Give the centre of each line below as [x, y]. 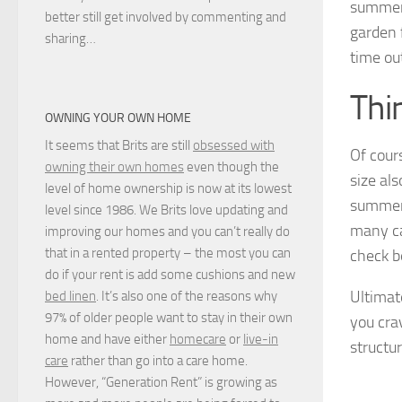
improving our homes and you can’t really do [167, 232]
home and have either [107, 340]
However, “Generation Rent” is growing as [161, 383]
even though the [232, 167]
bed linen [70, 297]
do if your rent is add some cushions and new [170, 275]
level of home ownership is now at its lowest [168, 189]
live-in [261, 340]
